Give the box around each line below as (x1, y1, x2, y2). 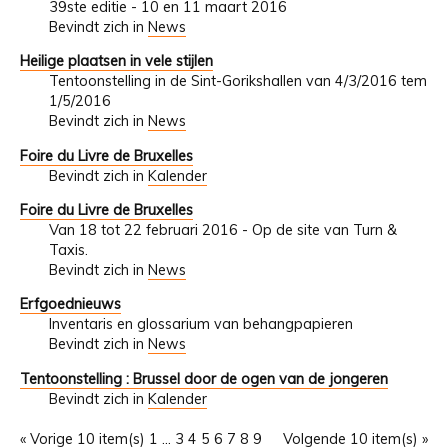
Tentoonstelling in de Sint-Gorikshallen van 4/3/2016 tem (48, 72, 427, 91)
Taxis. (48, 240, 88, 259)
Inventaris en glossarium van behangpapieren (48, 315, 353, 334)
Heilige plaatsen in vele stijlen (20, 52, 213, 71)
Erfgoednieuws (20, 295, 121, 314)
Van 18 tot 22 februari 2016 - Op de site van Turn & (48, 220, 397, 239)
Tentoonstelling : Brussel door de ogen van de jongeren (20, 369, 388, 388)
